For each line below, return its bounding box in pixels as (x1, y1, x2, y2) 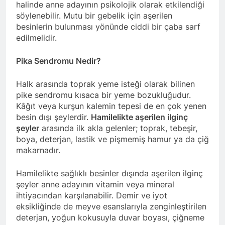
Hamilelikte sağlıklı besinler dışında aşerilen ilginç (16, 168, 203, 179)
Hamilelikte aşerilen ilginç (91, 112, 188, 123)
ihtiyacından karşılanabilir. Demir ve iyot (16, 190, 167, 201)
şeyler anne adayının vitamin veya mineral (16, 179, 174, 190)
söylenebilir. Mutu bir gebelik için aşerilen (16, 11, 172, 21)
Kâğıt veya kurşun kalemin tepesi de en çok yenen (16, 101, 206, 111)
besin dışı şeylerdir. (16, 112, 91, 123)
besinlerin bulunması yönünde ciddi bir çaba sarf (16, 22, 200, 32)
